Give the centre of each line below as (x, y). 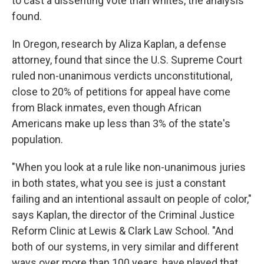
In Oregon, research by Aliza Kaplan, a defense (119, 44)
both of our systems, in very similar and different (125, 247)
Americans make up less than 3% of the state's (121, 123)
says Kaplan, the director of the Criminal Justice (123, 215)
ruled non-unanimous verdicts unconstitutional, (122, 76)
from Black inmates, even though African (107, 108)
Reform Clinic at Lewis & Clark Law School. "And (123, 231)
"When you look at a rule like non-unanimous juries (129, 167)
